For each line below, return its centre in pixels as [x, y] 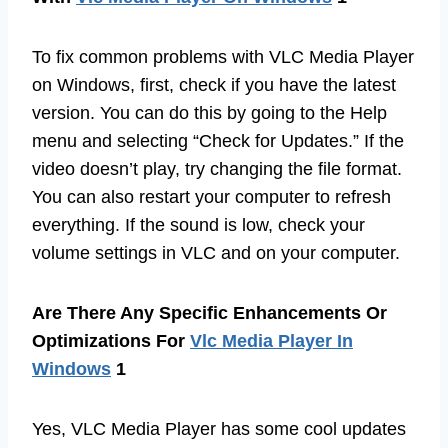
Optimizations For [111, 340]
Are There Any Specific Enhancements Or [209, 312]
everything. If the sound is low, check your [198, 224]
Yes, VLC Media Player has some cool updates [219, 428]
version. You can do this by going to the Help [209, 112]
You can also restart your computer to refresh [211, 196]
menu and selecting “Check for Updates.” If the [218, 140]
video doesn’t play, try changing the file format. [217, 168]
